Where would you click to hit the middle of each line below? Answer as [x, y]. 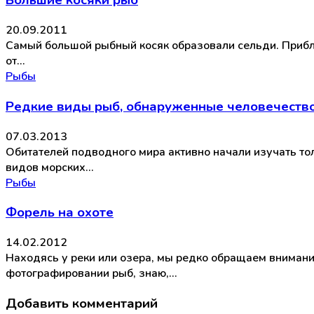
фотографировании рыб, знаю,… [91, 274]
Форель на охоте [60, 213]
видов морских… [49, 167]
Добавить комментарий [82, 303]
